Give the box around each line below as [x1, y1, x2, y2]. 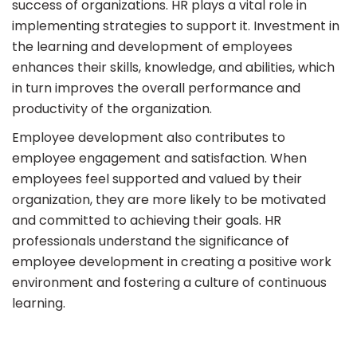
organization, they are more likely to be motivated [12, 190, 326, 210]
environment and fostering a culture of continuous [12, 273, 327, 292]
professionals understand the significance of [12, 232, 289, 251]
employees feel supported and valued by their [12, 170, 302, 189]
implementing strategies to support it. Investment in [12, 17, 339, 36]
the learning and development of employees [12, 37, 292, 57]
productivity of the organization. [12, 100, 212, 119]
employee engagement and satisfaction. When [12, 149, 307, 168]
